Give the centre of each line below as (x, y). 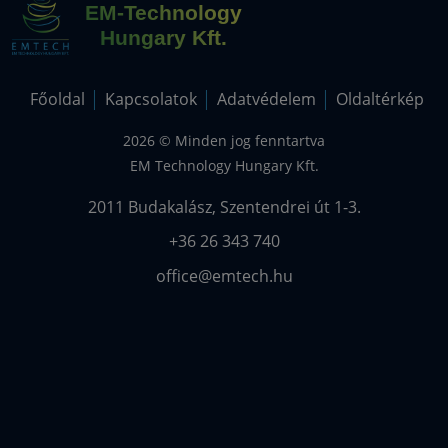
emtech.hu (252, 275)
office (176, 275)
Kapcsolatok (150, 99)
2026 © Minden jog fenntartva (224, 140)
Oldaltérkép (379, 99)
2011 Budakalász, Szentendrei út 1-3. (224, 207)
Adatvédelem (266, 99)
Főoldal (57, 99)
